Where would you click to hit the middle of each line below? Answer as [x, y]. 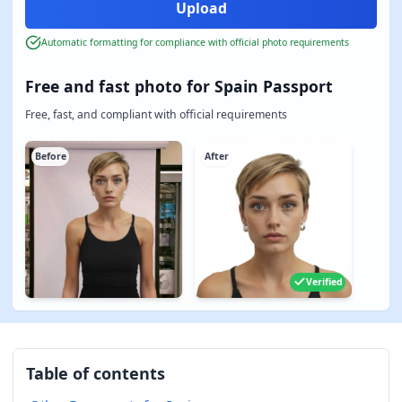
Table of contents [96, 373]
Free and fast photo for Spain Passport [179, 86]
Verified [324, 282]
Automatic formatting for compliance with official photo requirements [195, 43]
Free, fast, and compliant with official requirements [156, 114]
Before [50, 156]
